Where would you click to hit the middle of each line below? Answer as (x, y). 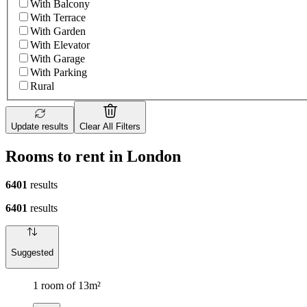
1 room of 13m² (67, 286)
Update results (40, 126)
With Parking (59, 72)
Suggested (32, 252)
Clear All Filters (110, 126)
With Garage (58, 58)
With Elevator (60, 45)
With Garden (58, 31)
